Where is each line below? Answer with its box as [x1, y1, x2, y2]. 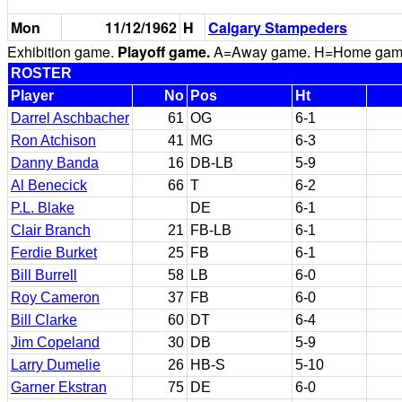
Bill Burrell [11, 267, 77, 283]
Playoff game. [118, 41, 210, 62]
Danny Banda [11, 155, 99, 170]
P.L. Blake [11, 200, 74, 215]
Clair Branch [11, 223, 91, 238]
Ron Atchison [11, 133, 96, 148]
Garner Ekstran [11, 380, 107, 395]
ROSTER [11, 66, 72, 81]
